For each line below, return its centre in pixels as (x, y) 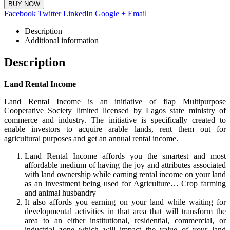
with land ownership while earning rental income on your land (125, 174)
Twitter (50, 13)
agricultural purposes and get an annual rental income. (91, 138)
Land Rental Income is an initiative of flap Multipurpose (115, 101)
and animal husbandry (60, 193)
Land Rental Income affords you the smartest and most (125, 156)
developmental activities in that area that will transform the (125, 211)
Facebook (20, 13)
